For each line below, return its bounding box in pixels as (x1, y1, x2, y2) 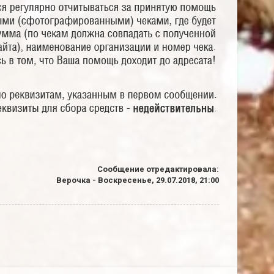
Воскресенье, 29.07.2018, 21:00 (98, 176, 219, 185)
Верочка (56, 176, 91, 185)
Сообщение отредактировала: (97, 165, 219, 174)
